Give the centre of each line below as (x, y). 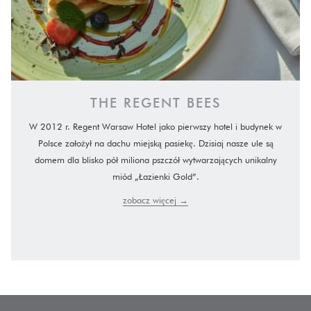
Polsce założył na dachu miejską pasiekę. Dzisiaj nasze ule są (155, 143)
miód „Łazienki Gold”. (155, 176)
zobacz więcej (151, 200)
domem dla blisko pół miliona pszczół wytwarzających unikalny (155, 160)
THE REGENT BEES (155, 103)
